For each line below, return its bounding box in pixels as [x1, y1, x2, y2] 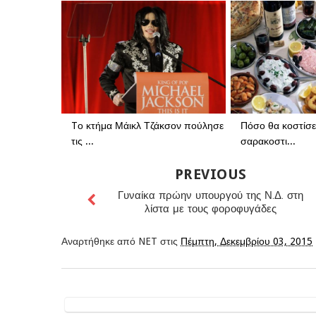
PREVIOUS [174, 166, 247, 183]
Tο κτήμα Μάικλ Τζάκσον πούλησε [71, 120, 224, 131]
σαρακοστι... [241, 135, 296, 147]
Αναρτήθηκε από [61, 236, 138, 248]
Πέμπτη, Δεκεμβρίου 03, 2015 [181, 236, 312, 248]
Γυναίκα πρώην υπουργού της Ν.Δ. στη [118, 191, 304, 202]
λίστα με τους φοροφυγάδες [145, 205, 277, 215]
